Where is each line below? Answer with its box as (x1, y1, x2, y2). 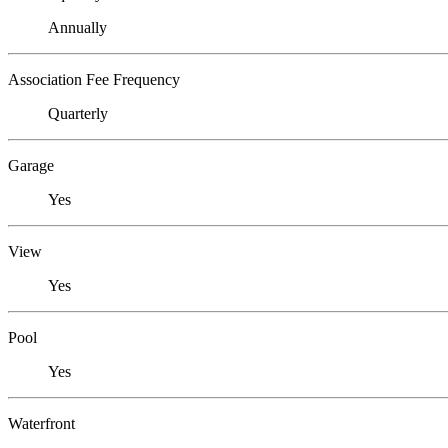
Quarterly (48, 104, 108, 122)
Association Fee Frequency (8, 70, 180, 88)
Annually (48, 18, 107, 36)
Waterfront (8, 414, 75, 432)
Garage (8, 156, 54, 174)
